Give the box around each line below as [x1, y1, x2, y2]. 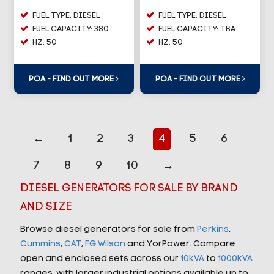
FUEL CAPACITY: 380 [32, 24, 109, 33]
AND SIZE [20, 201, 72, 213]
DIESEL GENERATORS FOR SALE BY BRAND [20, 182, 238, 194]
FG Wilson [84, 239, 125, 249]
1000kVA [217, 254, 253, 264]
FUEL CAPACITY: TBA [158, 24, 235, 33]
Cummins [20, 239, 61, 249]
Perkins [196, 224, 229, 234]
